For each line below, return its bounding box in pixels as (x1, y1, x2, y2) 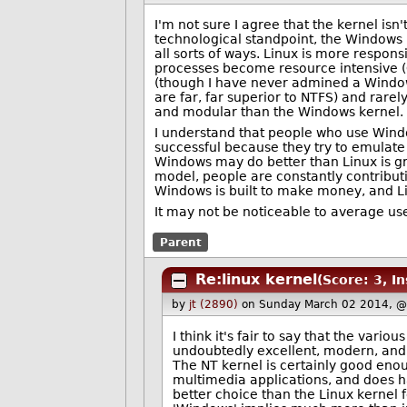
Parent (159, 235, 202, 249)
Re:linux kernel (194, 271, 317, 289)
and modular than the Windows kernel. (154, 104, 403, 120)
